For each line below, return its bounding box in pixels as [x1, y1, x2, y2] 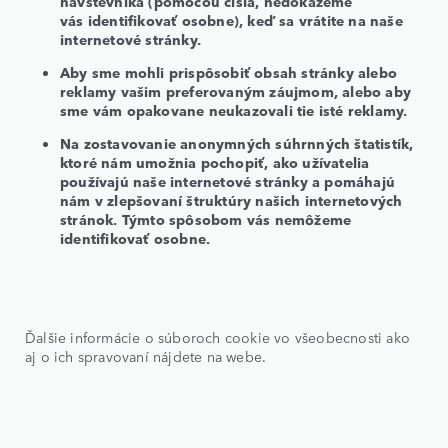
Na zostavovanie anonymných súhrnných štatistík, [60, 132, 414, 153]
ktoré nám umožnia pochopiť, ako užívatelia [60, 151, 370, 172]
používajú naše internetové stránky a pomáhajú [60, 170, 396, 191]
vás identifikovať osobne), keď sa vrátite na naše [60, 9, 403, 30]
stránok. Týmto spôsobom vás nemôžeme [60, 208, 352, 229]
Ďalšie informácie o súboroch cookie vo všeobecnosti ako [25, 326, 411, 347]
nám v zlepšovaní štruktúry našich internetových [60, 189, 403, 210]
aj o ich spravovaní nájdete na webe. [25, 345, 267, 366]
